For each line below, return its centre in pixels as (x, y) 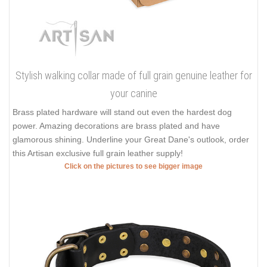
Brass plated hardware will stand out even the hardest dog (122, 112)
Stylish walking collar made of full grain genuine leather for (133, 76)
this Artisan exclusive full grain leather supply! (98, 153)
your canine (133, 94)
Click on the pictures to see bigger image (133, 167)
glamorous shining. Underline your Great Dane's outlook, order (131, 140)
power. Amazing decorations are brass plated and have (116, 126)
